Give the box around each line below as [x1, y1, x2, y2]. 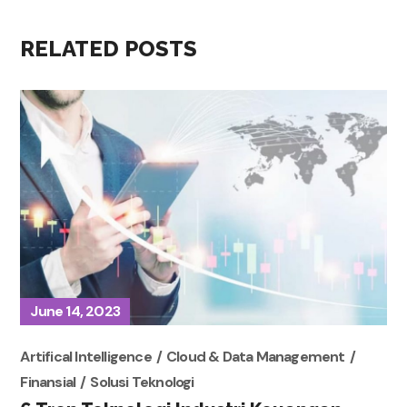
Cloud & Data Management [166, 347, 345, 367]
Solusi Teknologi [90, 372, 194, 392]
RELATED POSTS [20, 35, 198, 62]
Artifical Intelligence [20, 347, 152, 367]
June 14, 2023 [30, 302, 121, 322]
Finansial [20, 372, 76, 392]
